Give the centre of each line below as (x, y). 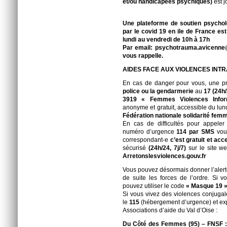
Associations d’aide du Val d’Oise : (170, 210)
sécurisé (136, 148)
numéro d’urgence (150, 132)
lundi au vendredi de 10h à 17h (166, 40)
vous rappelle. (143, 56)
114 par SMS (195, 132)
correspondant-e (146, 140)
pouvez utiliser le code (154, 186)
